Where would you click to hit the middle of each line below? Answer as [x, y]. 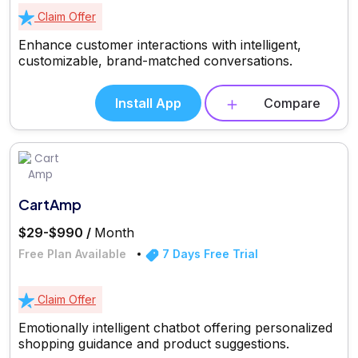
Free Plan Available [72, 254]
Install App [148, 103]
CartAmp [50, 205]
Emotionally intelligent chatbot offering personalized [175, 328]
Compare [292, 103]
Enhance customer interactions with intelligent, [160, 44]
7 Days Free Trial [209, 254]
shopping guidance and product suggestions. [154, 344]
